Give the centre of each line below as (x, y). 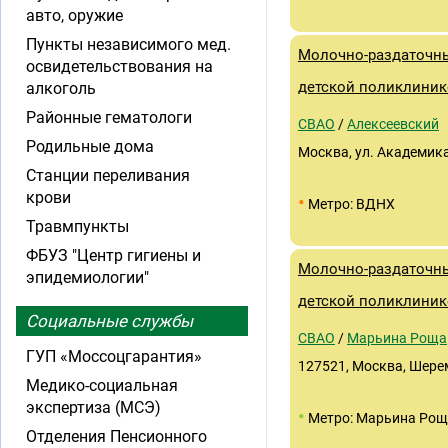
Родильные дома (90, 146)
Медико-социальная (102, 385)
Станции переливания (108, 175)
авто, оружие (74, 15)
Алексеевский (393, 124)
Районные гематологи (109, 117)
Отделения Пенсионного (116, 436)
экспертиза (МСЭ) (93, 407)
